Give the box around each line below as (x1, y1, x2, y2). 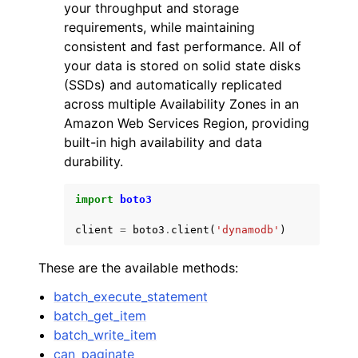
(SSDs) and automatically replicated (64, 77, 282, 93)
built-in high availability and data (64, 134, 262, 150)
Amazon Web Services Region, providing (64, 115, 309, 131)
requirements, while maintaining (64, 19, 255, 35)
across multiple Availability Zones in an (64, 96, 299, 112)
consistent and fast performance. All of (64, 38, 301, 54)
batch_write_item (54, 327, 157, 343)
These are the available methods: (38, 260, 238, 276)
